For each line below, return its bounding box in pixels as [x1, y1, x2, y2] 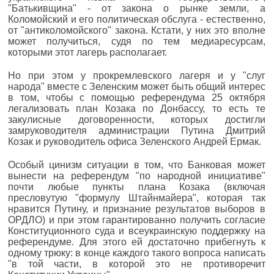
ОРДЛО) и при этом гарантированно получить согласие [8, 214, 265, 225]
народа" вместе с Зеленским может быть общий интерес [8, 81, 265, 92]
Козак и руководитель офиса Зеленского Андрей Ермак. [8, 136, 261, 147]
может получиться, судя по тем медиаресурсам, [8, 35, 265, 46]
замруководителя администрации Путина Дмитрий [8, 125, 265, 136]
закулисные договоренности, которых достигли [8, 114, 265, 125]
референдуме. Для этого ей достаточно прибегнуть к [8, 236, 265, 247]
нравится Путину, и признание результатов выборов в [8, 203, 265, 214]
